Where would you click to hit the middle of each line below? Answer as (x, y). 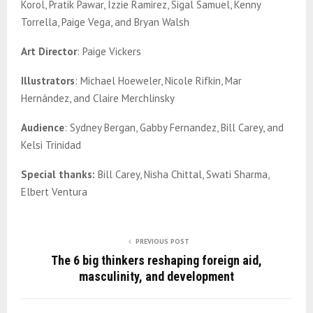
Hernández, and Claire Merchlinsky (98, 99)
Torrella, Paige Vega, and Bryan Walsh (107, 22)
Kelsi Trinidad (51, 145)
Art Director (49, 52)
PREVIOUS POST (162, 242)
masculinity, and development (156, 277)
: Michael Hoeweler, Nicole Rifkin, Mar (158, 81)
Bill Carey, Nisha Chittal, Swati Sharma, (182, 175)
